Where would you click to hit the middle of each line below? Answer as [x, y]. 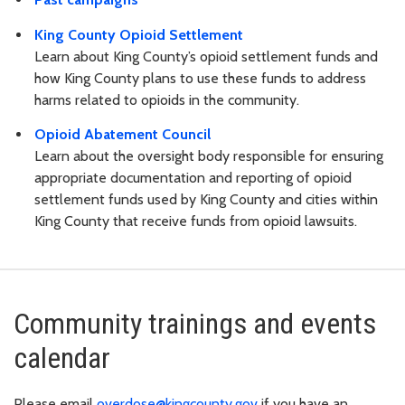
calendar [62, 358]
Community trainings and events [195, 324]
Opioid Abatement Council [122, 135]
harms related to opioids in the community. [167, 99]
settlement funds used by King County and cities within [206, 200]
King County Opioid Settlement [139, 34]
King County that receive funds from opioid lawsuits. [196, 221]
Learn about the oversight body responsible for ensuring [209, 156]
